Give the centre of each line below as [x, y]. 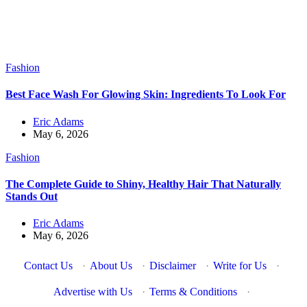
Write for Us [240, 266]
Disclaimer [172, 266]
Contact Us [48, 266]
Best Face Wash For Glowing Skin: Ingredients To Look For [146, 95]
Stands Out [32, 196]
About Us [111, 266]
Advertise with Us [93, 292]
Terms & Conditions [193, 292]
